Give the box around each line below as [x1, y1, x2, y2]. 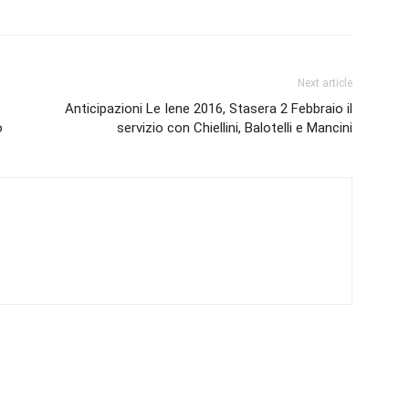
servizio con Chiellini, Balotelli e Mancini [117, 120, 352, 136]
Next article [298, 77, 352, 89]
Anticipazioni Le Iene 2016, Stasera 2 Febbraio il [65, 100, 352, 117]
